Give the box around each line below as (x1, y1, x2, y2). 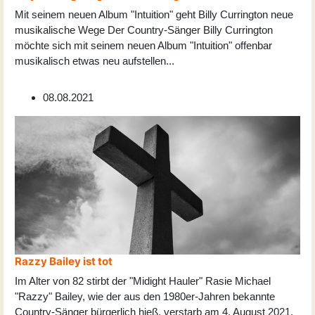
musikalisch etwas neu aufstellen (15, 54, 166, 67)
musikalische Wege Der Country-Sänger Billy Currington (15, 23, 273, 36)
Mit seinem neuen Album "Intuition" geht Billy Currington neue (15, 8, 293, 20)
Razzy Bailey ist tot (15, 254, 112, 268)
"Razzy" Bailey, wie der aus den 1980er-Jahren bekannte (15, 290, 275, 302)
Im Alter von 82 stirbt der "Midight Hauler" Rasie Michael (15, 274, 271, 287)
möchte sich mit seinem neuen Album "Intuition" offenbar (15, 39, 272, 51)
